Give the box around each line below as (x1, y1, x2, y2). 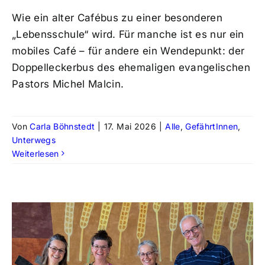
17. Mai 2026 (104, 121, 156, 131)
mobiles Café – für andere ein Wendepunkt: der (11, 44, 245, 57)
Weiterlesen (11, 148, 59, 159)
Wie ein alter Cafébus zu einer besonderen (11, 11, 222, 24)
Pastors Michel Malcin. (11, 77, 124, 90)
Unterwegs (11, 134, 56, 145)
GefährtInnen (185, 121, 238, 131)
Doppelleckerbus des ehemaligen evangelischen (11, 61, 250, 73)
